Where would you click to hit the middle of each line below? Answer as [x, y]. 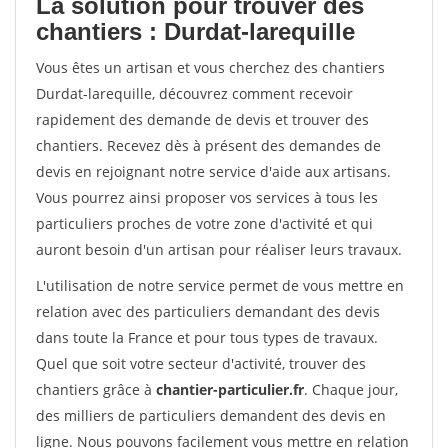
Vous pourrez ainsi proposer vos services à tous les [207, 197]
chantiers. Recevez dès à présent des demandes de [208, 145]
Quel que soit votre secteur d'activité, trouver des [201, 363]
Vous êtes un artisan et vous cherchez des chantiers [210, 67]
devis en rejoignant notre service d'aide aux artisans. [213, 171]
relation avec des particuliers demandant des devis [208, 311]
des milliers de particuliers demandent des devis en [211, 415]
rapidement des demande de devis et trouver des [202, 119]
